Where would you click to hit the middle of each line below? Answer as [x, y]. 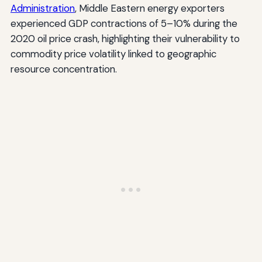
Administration [42, 8]
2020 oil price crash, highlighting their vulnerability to [125, 38]
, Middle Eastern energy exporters [149, 8]
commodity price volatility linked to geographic [113, 54]
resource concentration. [63, 69]
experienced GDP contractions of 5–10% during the [124, 23]
